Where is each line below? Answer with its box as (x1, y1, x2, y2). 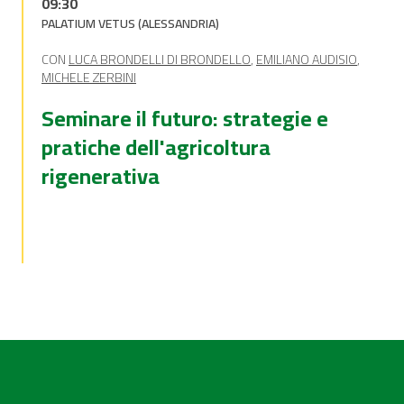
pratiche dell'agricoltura (41, 127, 271, 168)
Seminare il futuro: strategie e (41, 98, 328, 139)
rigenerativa (41, 156, 160, 197)
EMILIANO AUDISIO (256, 48, 357, 71)
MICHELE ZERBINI (41, 66, 136, 89)
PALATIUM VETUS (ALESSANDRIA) (41, 12, 219, 35)
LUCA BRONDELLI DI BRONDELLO (69, 48, 251, 71)
